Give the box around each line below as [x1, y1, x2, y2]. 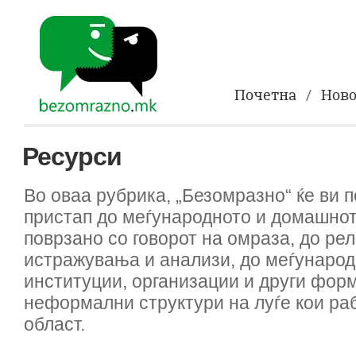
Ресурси [22, 142, 122, 171]
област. [24, 314, 85, 335]
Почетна [234, 85, 296, 105]
